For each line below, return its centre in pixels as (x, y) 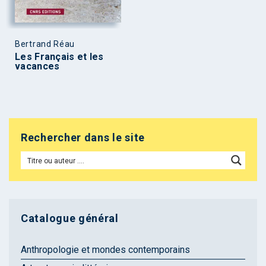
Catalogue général (70, 218)
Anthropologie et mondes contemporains (105, 249)
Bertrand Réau (45, 44)
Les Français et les (59, 56)
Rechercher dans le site (83, 137)
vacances (37, 66)
